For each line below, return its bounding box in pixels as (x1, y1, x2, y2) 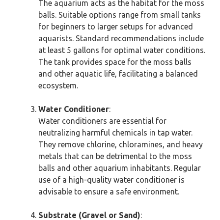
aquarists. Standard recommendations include (38, 34, 204, 43)
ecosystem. (38, 81, 78, 90)
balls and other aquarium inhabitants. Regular (38, 164, 201, 172)
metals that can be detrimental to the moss (38, 152, 192, 161)
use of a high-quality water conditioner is (38, 175, 185, 184)
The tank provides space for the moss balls (38, 57, 192, 66)
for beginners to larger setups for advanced (38, 22, 193, 31)
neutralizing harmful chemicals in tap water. (38, 128, 192, 137)
